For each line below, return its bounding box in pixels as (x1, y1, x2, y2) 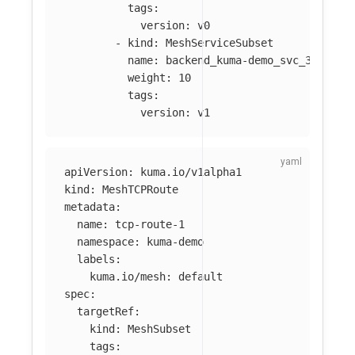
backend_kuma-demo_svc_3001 (166, 53, 330, 67)
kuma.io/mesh (90, 270, 166, 284)
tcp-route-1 (115, 218, 185, 231)
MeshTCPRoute (102, 183, 178, 197)
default (178, 270, 223, 284)
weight (128, 71, 166, 84)
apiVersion (64, 166, 128, 179)
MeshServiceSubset (166, 36, 273, 49)
